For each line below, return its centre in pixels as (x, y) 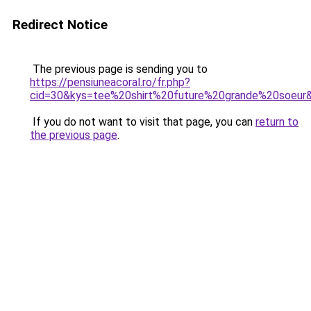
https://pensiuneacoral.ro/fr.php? (110, 82)
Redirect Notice (60, 25)
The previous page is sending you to (119, 69)
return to (277, 122)
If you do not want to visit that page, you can (143, 122)
